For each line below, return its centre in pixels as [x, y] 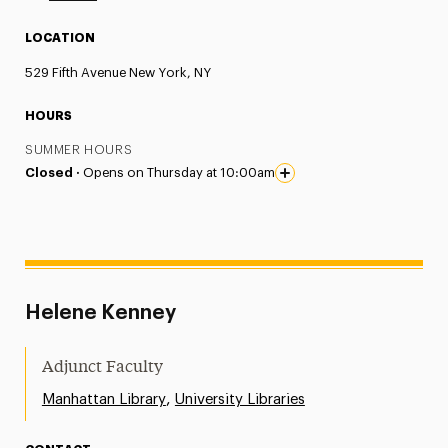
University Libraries [239, 399]
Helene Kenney [100, 313]
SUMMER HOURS [79, 150]
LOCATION [60, 38]
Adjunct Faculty [102, 368]
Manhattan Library [103, 399]
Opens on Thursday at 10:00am [179, 172]
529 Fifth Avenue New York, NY [118, 72]
